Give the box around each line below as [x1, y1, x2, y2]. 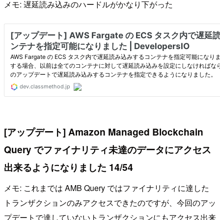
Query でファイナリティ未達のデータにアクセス [4, 142, 211, 157]
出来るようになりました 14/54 [4, 160, 133, 174]
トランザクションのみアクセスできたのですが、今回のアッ [4, 196, 216, 208]
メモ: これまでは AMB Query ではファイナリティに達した [4, 182, 209, 193]
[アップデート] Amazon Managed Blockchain [4, 125, 203, 139]
